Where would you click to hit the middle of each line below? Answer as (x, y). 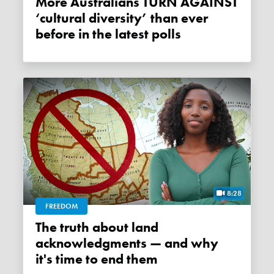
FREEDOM (62, 206)
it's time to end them (97, 259)
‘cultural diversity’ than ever (122, 19)
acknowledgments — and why (127, 243)
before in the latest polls (109, 35)
